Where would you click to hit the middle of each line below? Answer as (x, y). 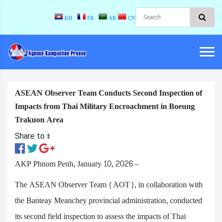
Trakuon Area (39, 120)
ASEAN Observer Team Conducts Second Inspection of (109, 93)
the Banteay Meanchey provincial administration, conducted (109, 200)
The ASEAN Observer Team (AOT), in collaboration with (109, 185)
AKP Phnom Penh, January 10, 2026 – (77, 164)
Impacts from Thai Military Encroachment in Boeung (105, 106)
